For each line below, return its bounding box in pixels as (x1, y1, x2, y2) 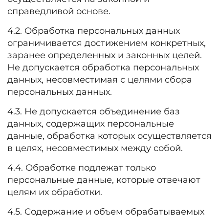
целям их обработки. (7, 187, 102, 197)
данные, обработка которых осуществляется (7, 131, 212, 141)
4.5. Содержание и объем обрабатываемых (7, 206, 204, 217)
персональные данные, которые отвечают (7, 175, 200, 185)
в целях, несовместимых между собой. (7, 143, 183, 153)
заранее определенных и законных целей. (7, 50, 202, 61)
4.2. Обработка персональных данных (7, 25, 180, 36)
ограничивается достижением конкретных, (7, 38, 206, 48)
